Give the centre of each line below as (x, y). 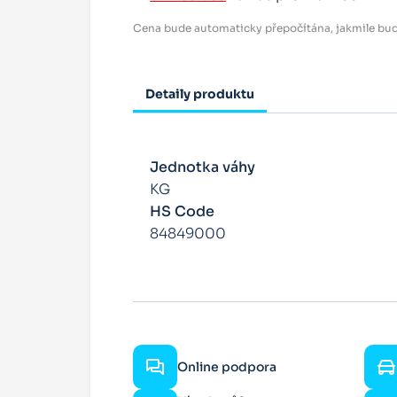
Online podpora (227, 366)
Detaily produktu (200, 94)
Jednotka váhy (203, 167)
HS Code (183, 212)
